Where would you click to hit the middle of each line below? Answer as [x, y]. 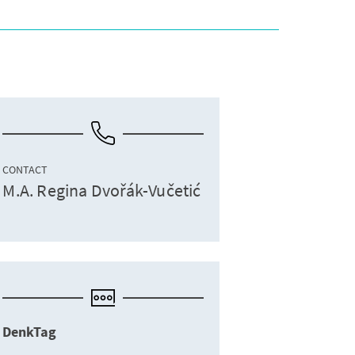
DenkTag [30, 333]
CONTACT [25, 170]
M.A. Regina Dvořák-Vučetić [102, 191]
